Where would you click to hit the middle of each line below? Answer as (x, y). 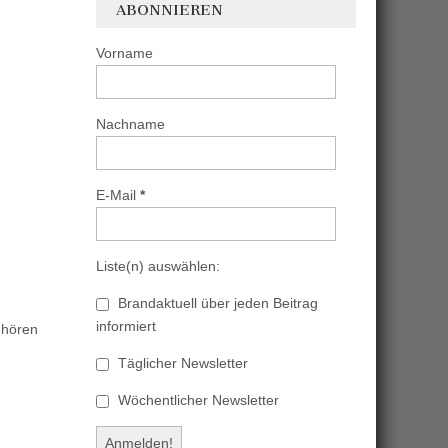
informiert (126, 326)
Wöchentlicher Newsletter (196, 400)
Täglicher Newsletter (181, 363)
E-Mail (118, 195)
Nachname (130, 124)
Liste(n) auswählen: (158, 266)
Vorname (124, 53)
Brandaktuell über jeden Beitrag (216, 303)
